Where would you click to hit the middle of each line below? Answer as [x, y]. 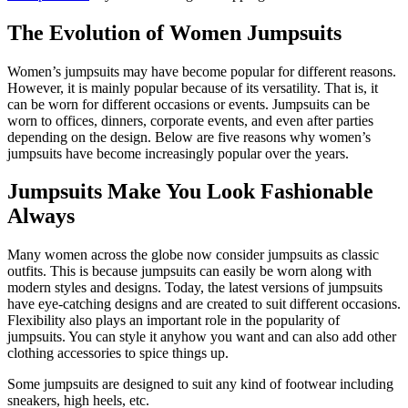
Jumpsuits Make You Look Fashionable [190, 192]
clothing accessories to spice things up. [120, 353]
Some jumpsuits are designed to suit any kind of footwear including [200, 384]
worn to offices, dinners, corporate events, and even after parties [190, 120]
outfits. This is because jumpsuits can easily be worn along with [189, 271]
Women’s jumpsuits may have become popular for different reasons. [202, 71]
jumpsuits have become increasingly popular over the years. [178, 153]
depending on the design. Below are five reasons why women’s [189, 137]
